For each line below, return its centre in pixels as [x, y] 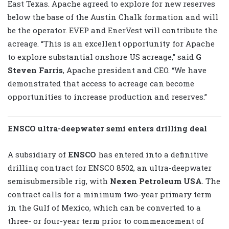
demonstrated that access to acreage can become [101, 83]
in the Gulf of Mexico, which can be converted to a [104, 207]
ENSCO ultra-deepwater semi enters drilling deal [107, 128]
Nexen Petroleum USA [156, 181]
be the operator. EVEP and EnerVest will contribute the [112, 30]
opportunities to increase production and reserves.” [107, 96]
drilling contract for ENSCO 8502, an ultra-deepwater [110, 167]
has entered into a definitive [152, 154]
